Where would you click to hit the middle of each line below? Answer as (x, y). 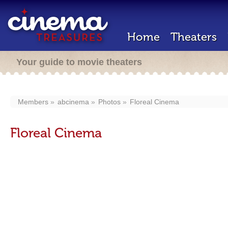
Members (33, 102)
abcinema (73, 102)
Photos (109, 102)
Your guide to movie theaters (79, 62)
